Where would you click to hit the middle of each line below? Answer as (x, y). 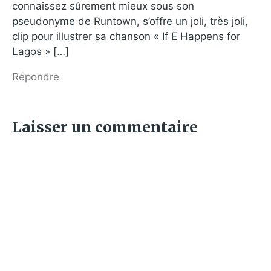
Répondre (36, 77)
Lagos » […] (41, 52)
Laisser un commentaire (105, 127)
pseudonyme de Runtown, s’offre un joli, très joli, (130, 21)
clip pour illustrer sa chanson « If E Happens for (126, 37)
